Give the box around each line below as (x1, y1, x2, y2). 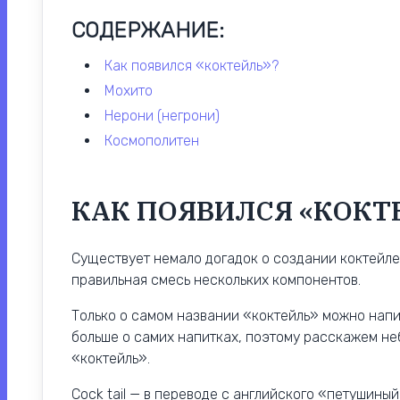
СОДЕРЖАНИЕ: (71, 18, 224, 44)
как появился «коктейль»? (112, 57, 279, 75)
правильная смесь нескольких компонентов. (71, 271, 361, 289)
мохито (115, 82, 153, 100)
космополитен (112, 132, 199, 150)
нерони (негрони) (113, 107, 220, 125)
